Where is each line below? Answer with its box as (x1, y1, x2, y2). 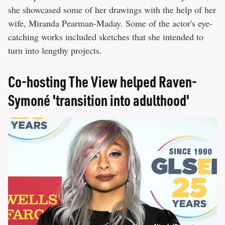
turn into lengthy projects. (8, 44, 102, 56)
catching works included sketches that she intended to (8, 30, 203, 43)
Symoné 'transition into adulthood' (8, 90, 189, 109)
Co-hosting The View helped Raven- (8, 71, 197, 91)
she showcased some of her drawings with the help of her (8, 3, 216, 16)
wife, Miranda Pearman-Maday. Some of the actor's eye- (8, 17, 212, 29)
